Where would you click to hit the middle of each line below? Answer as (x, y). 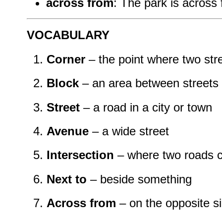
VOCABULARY (68, 35)
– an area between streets (149, 83)
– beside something (139, 179)
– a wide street (129, 131)
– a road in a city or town (146, 107)
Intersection (80, 155)
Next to (67, 179)
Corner (66, 59)
